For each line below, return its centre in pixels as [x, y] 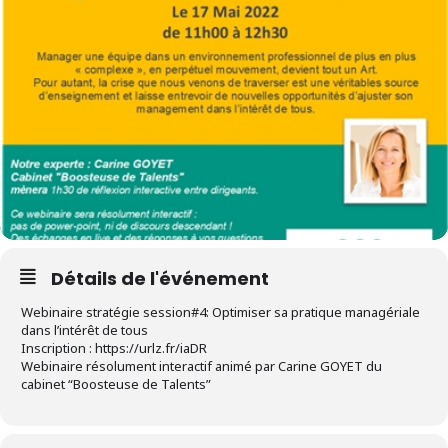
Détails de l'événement [160, 278]
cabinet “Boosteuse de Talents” [116, 384]
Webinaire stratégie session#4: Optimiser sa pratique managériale [220, 312]
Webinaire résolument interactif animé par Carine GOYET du [201, 366]
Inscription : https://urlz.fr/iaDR [114, 348]
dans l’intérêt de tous [84, 330]
